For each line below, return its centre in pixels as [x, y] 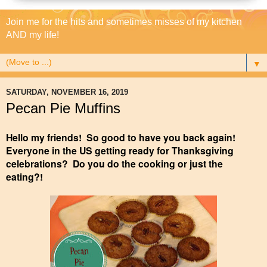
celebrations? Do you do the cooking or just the [114, 163]
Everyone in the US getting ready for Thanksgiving [120, 150]
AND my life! [32, 35]
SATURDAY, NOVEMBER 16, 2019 [67, 92]
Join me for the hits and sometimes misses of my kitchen [124, 22]
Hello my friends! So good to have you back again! [122, 137]
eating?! [24, 176]
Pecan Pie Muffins [63, 108]
